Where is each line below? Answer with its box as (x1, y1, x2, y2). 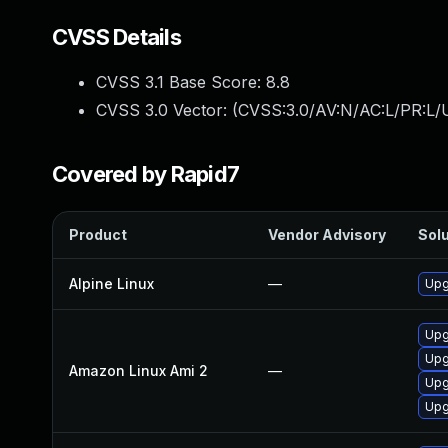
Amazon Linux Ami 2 (69, 362, 208, 379)
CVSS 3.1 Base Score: (96, 72, 266, 92)
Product (69, 226, 127, 243)
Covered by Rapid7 (52, 161, 240, 187)
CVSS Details (52, 24, 181, 50)
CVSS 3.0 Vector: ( (96, 100, 238, 120)
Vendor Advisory (268, 226, 386, 243)
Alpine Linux (69, 275, 154, 292)
